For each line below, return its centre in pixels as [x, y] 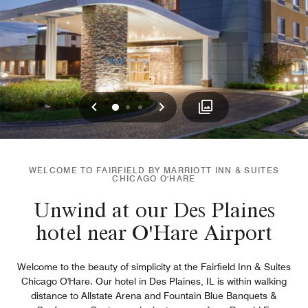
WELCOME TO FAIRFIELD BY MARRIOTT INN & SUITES [154, 170]
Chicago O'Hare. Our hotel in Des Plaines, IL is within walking [154, 281]
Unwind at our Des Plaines [154, 209]
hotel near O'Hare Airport [154, 232]
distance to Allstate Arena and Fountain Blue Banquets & [154, 295]
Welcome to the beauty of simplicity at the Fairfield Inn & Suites [154, 266]
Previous [125, 106]
